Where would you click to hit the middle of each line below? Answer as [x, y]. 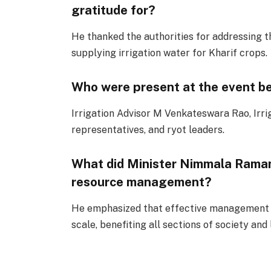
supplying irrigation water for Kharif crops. [169, 53]
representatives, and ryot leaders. [148, 130]
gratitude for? [113, 10]
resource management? [141, 181]
